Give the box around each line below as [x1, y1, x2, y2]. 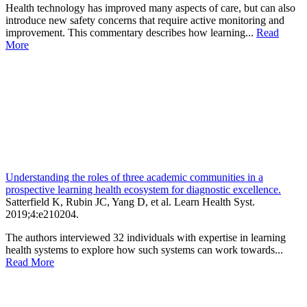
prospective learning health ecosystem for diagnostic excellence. [5, 183, 281, 195]
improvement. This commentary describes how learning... [5, 26, 256, 38]
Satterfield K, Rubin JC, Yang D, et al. [5, 195, 174, 208]
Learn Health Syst [174, 195, 252, 208]
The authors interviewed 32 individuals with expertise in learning [5, 231, 286, 243]
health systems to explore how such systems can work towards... [5, 243, 283, 256]
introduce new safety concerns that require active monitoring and [5, 14, 284, 26]
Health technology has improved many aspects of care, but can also [5, 1, 295, 14]
